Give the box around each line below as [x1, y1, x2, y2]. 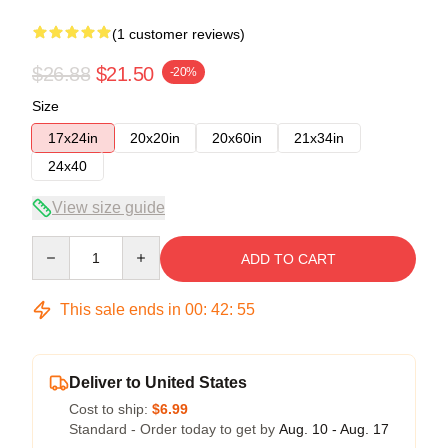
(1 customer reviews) [112, 25, 245, 42]
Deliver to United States [69, 373, 247, 391]
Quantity [31, 236, 84, 253]
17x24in [48, 129, 98, 146]
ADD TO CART [240, 250, 336, 267]
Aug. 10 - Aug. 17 [279, 420, 389, 437]
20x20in [130, 129, 180, 146]
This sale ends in [56, 300, 185, 318]
